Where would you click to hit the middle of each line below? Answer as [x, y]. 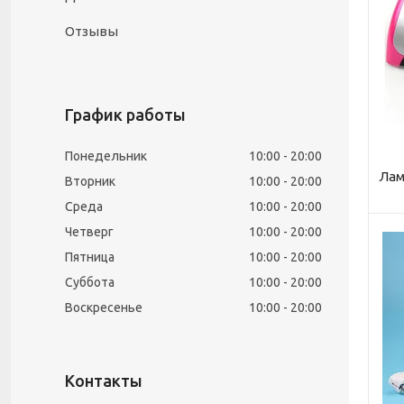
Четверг [89, 232]
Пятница [90, 257]
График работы [125, 115]
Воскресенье [104, 308]
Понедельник [106, 156]
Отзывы [92, 31]
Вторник [90, 181]
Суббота [90, 282]
